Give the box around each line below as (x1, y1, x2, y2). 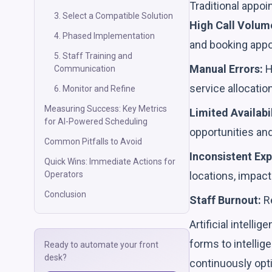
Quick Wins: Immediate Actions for (44, 157, 175, 166)
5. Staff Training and (54, 51, 132, 61)
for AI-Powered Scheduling (44, 117, 148, 126)
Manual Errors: (189, 62, 263, 75)
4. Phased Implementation (54, 31, 155, 41)
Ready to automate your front (44, 240, 158, 250)
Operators (44, 169, 83, 179)
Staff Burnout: (189, 193, 261, 206)
